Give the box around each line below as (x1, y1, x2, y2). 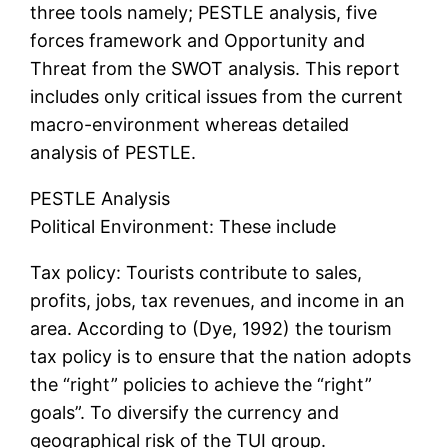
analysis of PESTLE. (30, 142, 197, 164)
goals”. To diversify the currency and (30, 402, 340, 424)
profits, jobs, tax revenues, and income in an (30, 290, 406, 312)
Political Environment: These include (30, 216, 337, 238)
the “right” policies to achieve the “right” (30, 374, 373, 396)
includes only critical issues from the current (30, 86, 404, 108)
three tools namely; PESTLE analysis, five (30, 2, 378, 24)
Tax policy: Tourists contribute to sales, (30, 262, 363, 284)
